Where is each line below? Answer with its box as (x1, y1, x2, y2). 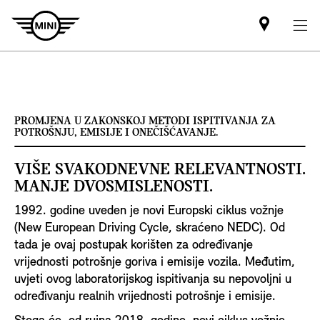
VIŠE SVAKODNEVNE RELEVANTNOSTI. (14, 161, 306, 179)
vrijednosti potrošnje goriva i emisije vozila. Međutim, (14, 255, 295, 269)
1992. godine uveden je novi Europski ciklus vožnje (14, 204, 284, 218)
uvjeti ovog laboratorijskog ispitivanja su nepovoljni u (14, 272, 291, 286)
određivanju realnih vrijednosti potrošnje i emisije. (14, 289, 276, 304)
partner (263, 57, 313, 74)
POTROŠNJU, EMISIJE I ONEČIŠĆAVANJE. (14, 126, 219, 139)
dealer (263, 40, 306, 57)
